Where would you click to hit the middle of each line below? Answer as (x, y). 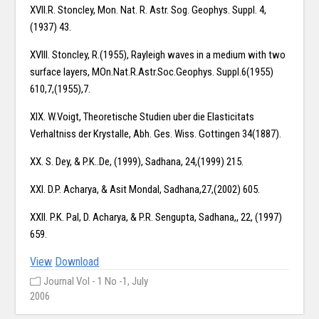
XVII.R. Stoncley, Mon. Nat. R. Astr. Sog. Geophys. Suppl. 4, (148, 10)
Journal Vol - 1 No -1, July (96, 282)
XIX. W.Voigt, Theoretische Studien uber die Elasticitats (142, 117)
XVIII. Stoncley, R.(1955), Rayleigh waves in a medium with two (158, 55)
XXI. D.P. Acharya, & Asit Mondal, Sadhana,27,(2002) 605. (145, 190)
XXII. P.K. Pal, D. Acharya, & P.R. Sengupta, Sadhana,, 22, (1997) (156, 218)
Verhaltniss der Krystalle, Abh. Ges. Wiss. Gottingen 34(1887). (156, 134)
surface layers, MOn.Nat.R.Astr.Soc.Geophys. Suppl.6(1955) (152, 72)
